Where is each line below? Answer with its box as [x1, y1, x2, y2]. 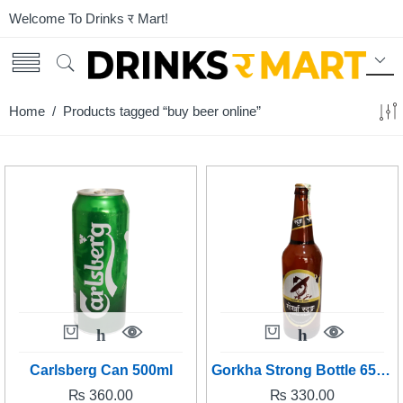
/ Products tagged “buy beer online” [45, 104, 261, 119]
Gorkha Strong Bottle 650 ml [376, 363, 390, 378]
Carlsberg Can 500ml [29, 363, 173, 378]
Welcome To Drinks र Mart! [9, 12, 168, 26]
